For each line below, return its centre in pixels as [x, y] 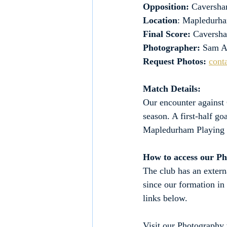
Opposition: [167, 7]
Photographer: [172, 48]
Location [160, 21]
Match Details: [172, 89]
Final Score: [167, 34]
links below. [165, 198]
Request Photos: [175, 62]
